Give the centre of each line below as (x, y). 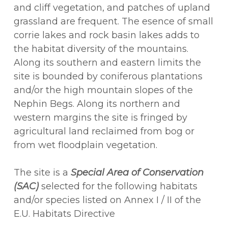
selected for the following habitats (118, 187)
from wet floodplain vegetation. (86, 145)
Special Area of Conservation (137, 173)
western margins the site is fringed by (101, 118)
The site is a (42, 173)
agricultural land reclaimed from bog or (104, 132)
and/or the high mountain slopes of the (104, 90)
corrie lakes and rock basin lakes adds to (107, 35)
